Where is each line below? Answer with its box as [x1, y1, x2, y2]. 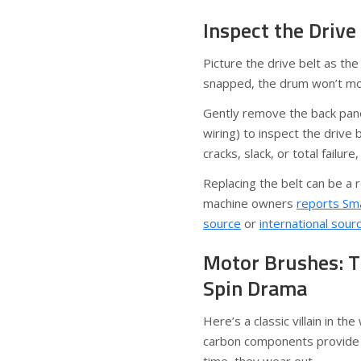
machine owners [203, 195, 297, 211]
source [203, 215, 241, 231]
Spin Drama [203, 272, 307, 304]
